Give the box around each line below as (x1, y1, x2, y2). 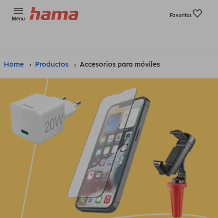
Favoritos (170, 12, 192, 18)
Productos (35, 60, 69, 69)
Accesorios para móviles (80, 60, 160, 69)
